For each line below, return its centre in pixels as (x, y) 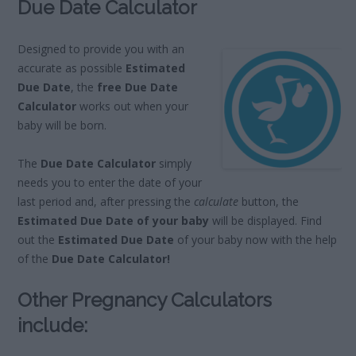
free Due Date (136, 87)
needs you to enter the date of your (110, 183)
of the (35, 259)
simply (174, 164)
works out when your (133, 106)
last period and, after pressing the (106, 202)
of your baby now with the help (256, 240)
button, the (269, 202)
